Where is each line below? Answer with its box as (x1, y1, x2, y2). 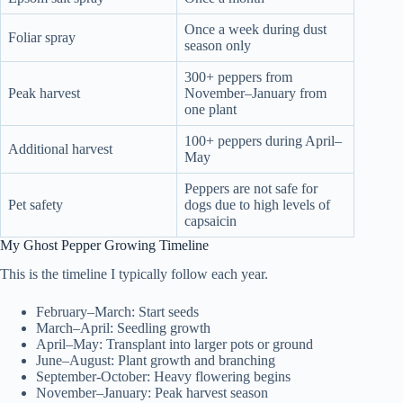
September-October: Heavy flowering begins (36, 369, 291, 385)
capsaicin (184, 212, 237, 228)
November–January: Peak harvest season (36, 385, 268, 401)
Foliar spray (8, 29, 76, 45)
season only (184, 37, 251, 53)
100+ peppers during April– (184, 132, 342, 148)
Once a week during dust (184, 21, 327, 37)
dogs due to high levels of (184, 196, 330, 212)
